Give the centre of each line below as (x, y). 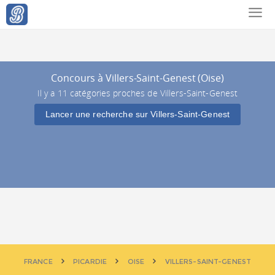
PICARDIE (90, 261)
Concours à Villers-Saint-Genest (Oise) (137, 78)
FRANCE (38, 261)
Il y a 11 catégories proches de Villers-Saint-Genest (137, 93)
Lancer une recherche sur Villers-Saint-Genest (137, 114)
